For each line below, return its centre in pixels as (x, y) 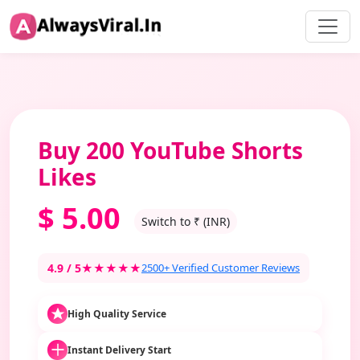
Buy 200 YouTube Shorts (170, 150)
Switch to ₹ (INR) (186, 221)
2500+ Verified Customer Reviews (221, 268)
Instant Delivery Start (119, 350)
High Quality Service (117, 313)
